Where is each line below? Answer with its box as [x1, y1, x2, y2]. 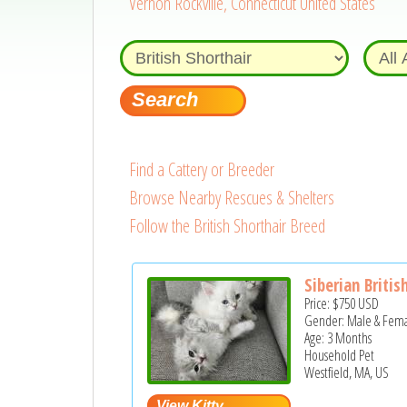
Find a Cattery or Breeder [128, 157, 274, 182]
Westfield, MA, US [304, 362, 390, 383]
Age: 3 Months [304, 328, 372, 349]
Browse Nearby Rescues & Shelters [128, 185, 334, 210]
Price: [304, 293, 333, 314]
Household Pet [304, 345, 375, 366]
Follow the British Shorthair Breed [128, 213, 325, 238]
